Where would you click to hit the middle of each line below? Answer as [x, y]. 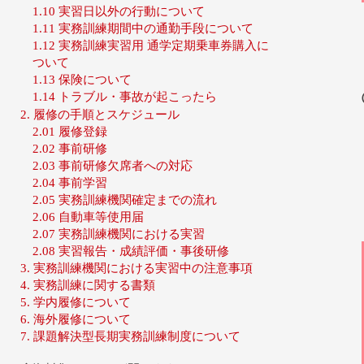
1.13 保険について [82, 80]
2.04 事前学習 [70, 183]
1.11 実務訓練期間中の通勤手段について [143, 28]
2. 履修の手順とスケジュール [100, 115]
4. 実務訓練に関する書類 [88, 285]
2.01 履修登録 [70, 132]
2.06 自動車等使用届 [89, 217]
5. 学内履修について [76, 302]
